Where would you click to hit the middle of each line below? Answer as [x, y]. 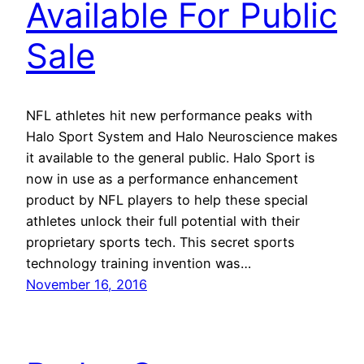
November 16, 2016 [87, 284]
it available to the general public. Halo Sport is [171, 157]
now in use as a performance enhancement [162, 178]
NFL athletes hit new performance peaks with [169, 115]
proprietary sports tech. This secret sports [160, 242]
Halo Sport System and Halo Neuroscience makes [182, 136]
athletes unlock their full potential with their [163, 221]
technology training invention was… [139, 263]
